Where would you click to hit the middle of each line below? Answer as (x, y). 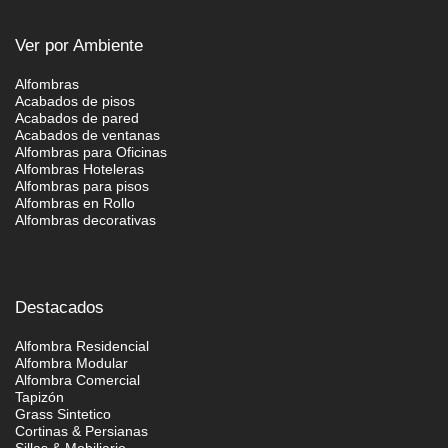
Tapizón (39, 397)
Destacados (59, 308)
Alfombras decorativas (85, 220)
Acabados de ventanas (87, 135)
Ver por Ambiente (79, 46)
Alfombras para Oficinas (91, 152)
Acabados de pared (77, 118)
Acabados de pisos (75, 101)
